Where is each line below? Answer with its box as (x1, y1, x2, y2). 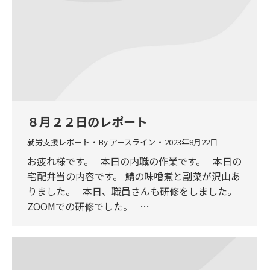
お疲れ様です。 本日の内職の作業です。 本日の (27, 153, 242, 168)
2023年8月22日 (165, 136, 218, 148)
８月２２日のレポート (27, 112, 148, 130)
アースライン (110, 136, 155, 148)
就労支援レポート (27, 136, 90, 148)
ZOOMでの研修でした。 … (27, 198, 149, 213)
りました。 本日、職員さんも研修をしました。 (27, 183, 237, 198)
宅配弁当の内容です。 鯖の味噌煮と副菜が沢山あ (27, 168, 240, 183)
